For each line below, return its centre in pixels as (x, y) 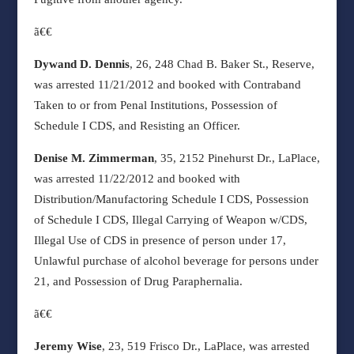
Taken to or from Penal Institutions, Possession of (155, 105)
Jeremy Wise (68, 346)
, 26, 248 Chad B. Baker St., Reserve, (222, 64)
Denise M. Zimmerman (94, 158)
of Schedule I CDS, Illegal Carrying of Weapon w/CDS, (170, 220)
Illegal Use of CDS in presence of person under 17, (160, 240)
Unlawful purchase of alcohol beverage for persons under (176, 261)
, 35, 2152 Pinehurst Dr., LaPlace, (237, 158)
